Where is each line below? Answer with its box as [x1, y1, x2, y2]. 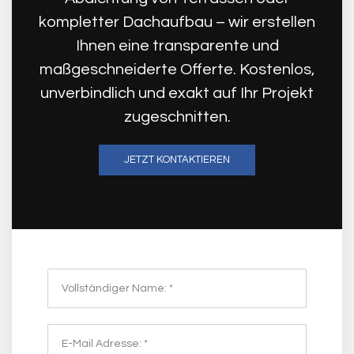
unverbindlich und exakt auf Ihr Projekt [40, 85, 314, 101]
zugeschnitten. [123, 108, 231, 125]
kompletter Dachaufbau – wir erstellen [39, 13, 315, 30]
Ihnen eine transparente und [75, 37, 279, 54]
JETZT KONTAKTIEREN [124, 153, 230, 165]
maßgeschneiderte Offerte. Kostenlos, [40, 61, 314, 77]
